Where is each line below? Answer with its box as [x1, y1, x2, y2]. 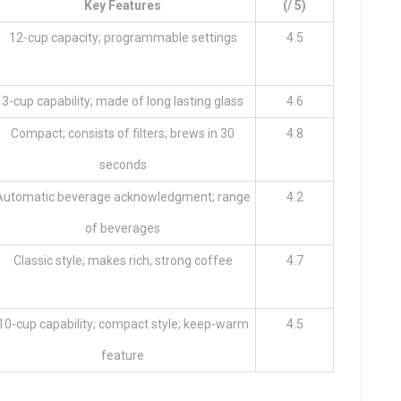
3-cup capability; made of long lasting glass [2, 93, 243, 108]
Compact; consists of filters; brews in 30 [11, 125, 235, 141]
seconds [98, 157, 147, 172]
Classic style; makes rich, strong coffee [13, 252, 233, 268]
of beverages [85, 220, 160, 235]
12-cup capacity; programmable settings [8, 30, 237, 45]
